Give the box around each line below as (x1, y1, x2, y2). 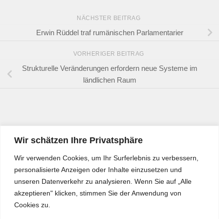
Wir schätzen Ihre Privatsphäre (14, 135, 143, 145)
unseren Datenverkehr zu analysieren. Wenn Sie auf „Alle (14, 177, 192, 185)
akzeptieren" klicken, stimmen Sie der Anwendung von (14, 189, 181, 197)
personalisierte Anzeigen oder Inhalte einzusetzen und (14, 165, 182, 174)
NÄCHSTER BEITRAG (77, 15, 142, 22)
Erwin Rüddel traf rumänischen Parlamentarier (36, 28, 183, 37)
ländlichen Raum (83, 75, 136, 84)
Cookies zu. (14, 200, 50, 209)
